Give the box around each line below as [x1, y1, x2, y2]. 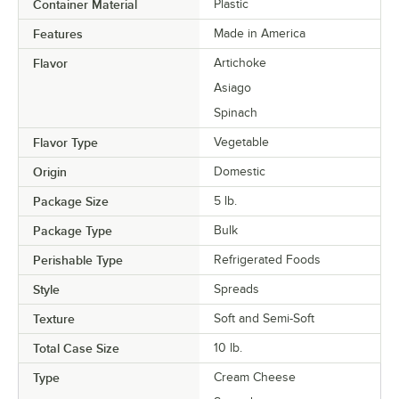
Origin [33, 164, 67, 179]
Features [33, 26, 83, 41]
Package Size [33, 193, 109, 208]
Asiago [214, 80, 251, 94]
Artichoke [214, 55, 266, 69]
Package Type [33, 223, 112, 238]
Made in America [214, 26, 305, 40]
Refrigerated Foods [214, 252, 321, 266]
